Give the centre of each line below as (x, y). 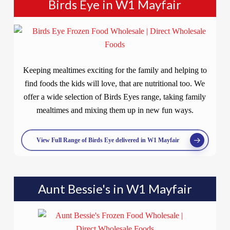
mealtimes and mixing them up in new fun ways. (115, 110)
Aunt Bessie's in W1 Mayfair (115, 189)
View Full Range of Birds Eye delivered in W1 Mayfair (108, 140)
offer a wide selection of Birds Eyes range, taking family (115, 97)
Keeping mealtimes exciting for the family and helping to (115, 70)
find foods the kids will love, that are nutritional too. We (115, 83)
